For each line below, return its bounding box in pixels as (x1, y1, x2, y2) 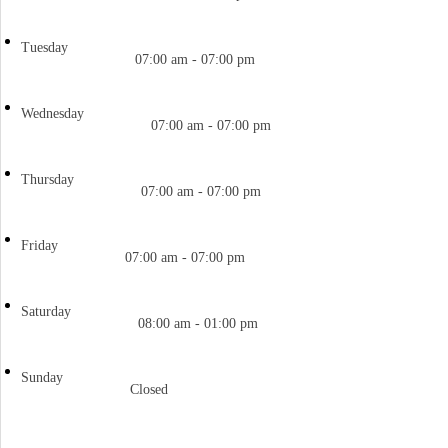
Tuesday (21, 40, 68, 55)
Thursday (21, 172, 74, 187)
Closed (130, 382, 168, 397)
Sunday (21, 370, 63, 385)
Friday (21, 238, 58, 253)
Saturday (21, 304, 71, 319)
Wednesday (21, 106, 84, 121)
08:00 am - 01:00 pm (138, 316, 258, 331)
